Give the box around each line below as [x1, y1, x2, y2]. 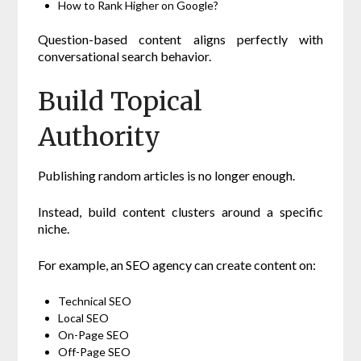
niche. [38, 221, 70, 237]
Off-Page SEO [58, 345, 131, 359]
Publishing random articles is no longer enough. [38, 168, 296, 184]
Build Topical [38, 85, 203, 118]
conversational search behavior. [38, 48, 212, 64]
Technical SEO [58, 294, 132, 309]
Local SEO [58, 311, 110, 326]
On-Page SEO [58, 328, 130, 342]
